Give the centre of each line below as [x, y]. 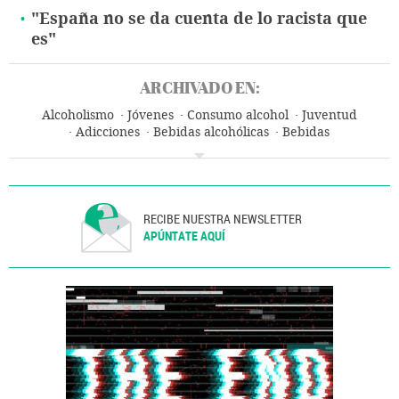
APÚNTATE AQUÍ [185, 236]
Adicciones [108, 133]
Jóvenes [150, 116]
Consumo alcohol [237, 116]
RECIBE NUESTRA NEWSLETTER [223, 219]
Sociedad [289, 150]
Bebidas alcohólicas [211, 133]
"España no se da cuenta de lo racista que [199, 19]
